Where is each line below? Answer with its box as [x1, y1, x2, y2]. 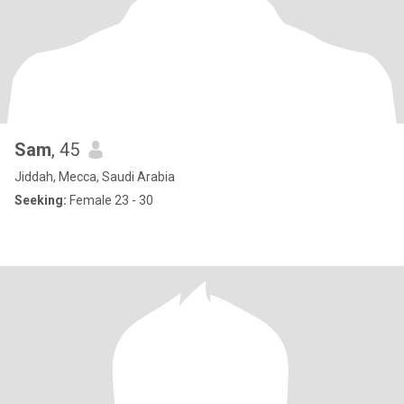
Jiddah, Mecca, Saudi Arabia [14, 170, 175, 184]
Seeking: [14, 193, 67, 207]
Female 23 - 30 [67, 193, 153, 207]
